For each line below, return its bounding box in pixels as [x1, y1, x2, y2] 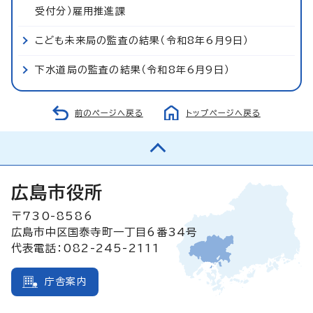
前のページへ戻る [75, 108, 143, 117]
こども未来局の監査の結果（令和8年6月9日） [35, 35, 249, 45]
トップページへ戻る [186, 108, 261, 117]
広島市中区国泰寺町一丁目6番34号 [11, 226, 198, 238]
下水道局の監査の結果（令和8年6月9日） [35, 64, 230, 75]
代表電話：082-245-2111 [11, 242, 161, 254]
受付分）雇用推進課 [35, 6, 126, 16]
